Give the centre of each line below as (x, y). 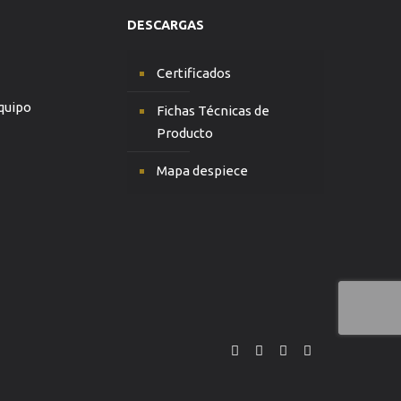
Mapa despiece (202, 171)
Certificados (193, 73)
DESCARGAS (165, 25)
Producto (184, 133)
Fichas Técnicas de (213, 111)
